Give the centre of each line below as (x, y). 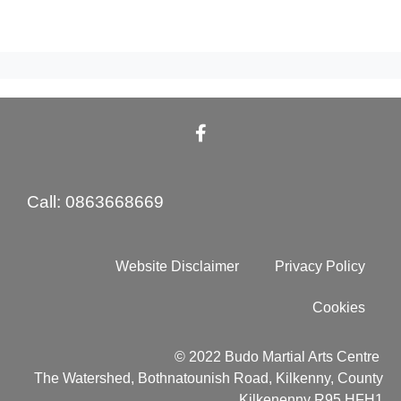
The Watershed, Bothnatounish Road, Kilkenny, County (209, 378)
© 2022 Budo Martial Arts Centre (279, 356)
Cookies (339, 307)
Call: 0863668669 (95, 201)
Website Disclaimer (177, 266)
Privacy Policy (320, 266)
